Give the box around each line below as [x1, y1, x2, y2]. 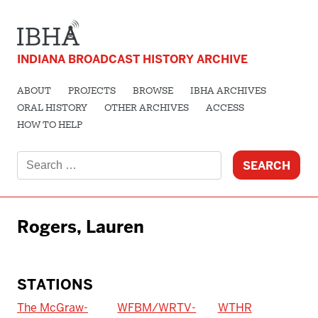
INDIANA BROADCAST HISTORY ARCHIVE [17, 52, 248, 67]
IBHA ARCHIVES [190, 87, 266, 97]
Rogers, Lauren [17, 216, 144, 238]
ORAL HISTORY [17, 104, 87, 114]
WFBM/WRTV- [117, 300, 197, 316]
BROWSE [133, 87, 173, 97]
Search [16, 133, 54, 149]
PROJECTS [68, 87, 116, 97]
